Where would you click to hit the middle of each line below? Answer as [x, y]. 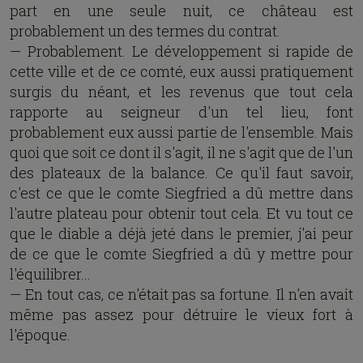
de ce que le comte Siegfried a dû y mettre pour [181, 254]
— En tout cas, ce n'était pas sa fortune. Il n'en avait [181, 294]
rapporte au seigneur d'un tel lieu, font [181, 112]
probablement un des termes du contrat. [145, 31]
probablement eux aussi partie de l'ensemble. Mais [181, 132]
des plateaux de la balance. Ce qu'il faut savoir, [181, 173]
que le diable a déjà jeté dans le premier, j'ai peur [181, 233]
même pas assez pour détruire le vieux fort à [181, 314]
